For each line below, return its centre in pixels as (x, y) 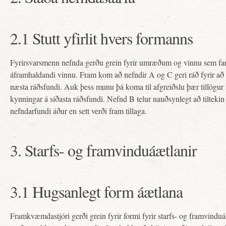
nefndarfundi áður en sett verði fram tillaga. (78, 111)
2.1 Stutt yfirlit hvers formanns (101, 38)
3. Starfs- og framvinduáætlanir (103, 150)
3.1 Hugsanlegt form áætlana (96, 191)
